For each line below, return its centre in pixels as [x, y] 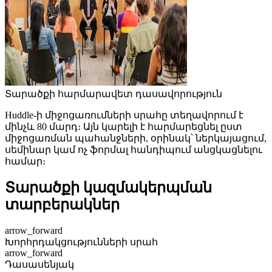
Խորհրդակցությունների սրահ [81, 242]
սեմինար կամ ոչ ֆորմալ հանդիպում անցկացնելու [134, 149]
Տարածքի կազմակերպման [108, 187]
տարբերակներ [62, 204]
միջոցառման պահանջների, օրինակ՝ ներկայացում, [136, 138]
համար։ [25, 161]
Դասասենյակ [39, 264]
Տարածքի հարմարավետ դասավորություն [114, 93]
